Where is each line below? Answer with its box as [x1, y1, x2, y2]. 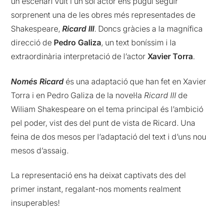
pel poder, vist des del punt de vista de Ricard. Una [11, 117, 196, 128]
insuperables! [11, 198, 60, 208]
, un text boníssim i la [101, 37, 177, 48]
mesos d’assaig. [11, 145, 69, 155]
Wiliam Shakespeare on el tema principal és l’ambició [11, 104, 204, 114]
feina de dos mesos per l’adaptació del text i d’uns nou [11, 131, 207, 142]
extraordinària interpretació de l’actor [11, 51, 148, 62]
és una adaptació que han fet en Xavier [64, 76, 207, 86]
